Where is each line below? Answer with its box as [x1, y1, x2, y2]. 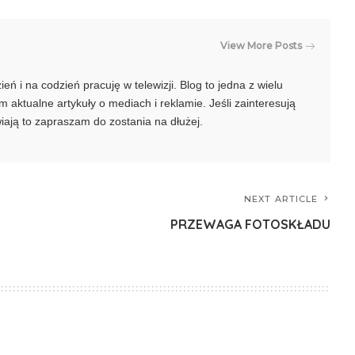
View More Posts [220, 39, 303, 52]
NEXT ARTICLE [244, 193, 319, 204]
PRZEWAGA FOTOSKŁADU [170, 216, 331, 232]
